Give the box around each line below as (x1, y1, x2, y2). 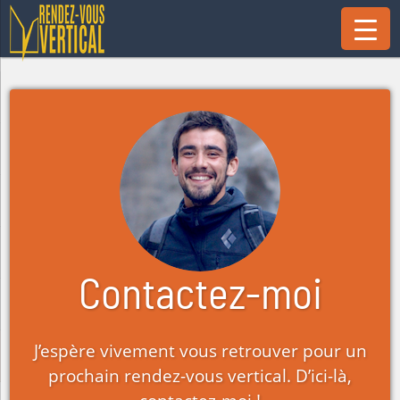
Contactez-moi (78, 275, 322, 318)
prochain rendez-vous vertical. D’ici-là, (48, 364, 352, 387)
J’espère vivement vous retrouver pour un (33, 339, 367, 362)
